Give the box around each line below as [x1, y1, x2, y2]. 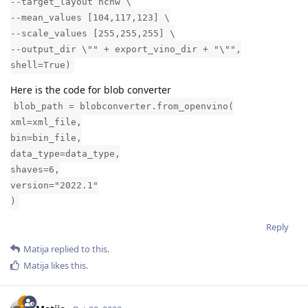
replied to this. [49, 243, 109, 256]
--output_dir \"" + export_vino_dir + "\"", [10, 44, 241, 55]
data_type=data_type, [10, 148, 120, 159]
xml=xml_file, [10, 117, 82, 128]
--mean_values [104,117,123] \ [10, 12, 170, 23]
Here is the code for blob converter [10, 83, 171, 97]
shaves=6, [10, 164, 60, 175]
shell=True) [10, 60, 71, 71]
